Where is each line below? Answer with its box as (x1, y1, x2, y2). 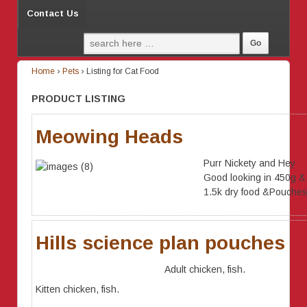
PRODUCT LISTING (32, 93, 125, 105)
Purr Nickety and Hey (204, 157, 295, 169)
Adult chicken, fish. (164, 263, 245, 275)
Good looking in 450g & (204, 171, 306, 183)
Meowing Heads (36, 125, 183, 147)
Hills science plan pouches (36, 232, 285, 254)
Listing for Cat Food (86, 66, 159, 76)
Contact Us (26, 8, 79, 19)
